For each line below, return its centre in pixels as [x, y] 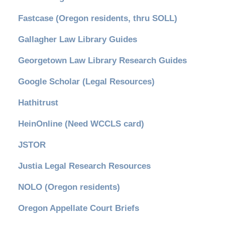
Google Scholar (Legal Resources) [86, 81]
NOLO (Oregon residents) [69, 187]
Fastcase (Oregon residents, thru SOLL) [97, 18]
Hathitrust [38, 102]
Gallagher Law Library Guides [77, 39]
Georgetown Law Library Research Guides [102, 60]
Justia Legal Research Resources [84, 166]
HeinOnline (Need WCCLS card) [81, 124]
